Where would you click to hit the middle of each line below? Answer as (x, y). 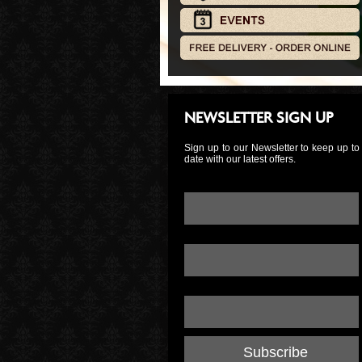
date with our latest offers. (240, 159)
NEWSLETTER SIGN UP (259, 118)
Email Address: (218, 187)
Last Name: (209, 290)
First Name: (209, 238)
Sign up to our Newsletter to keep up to (272, 148)
